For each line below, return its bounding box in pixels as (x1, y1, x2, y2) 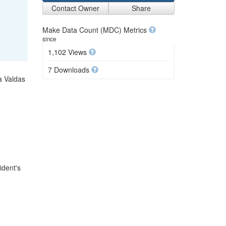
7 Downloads (47, 65, 91, 75)
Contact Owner (51, 3, 99, 13)
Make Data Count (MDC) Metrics (42, 25, 149, 35)
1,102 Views (47, 47, 89, 57)
